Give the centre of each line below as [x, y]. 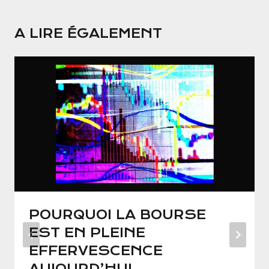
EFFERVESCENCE [96, 251]
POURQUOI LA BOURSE [117, 215]
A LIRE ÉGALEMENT [88, 34]
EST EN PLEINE [87, 233]
